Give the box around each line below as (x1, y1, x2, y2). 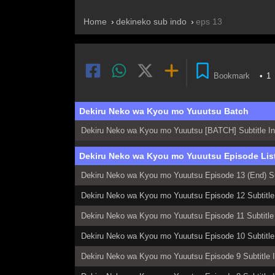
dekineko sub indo (116, 16, 187, 26)
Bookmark (214, 71, 250, 81)
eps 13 (196, 16, 222, 26)
